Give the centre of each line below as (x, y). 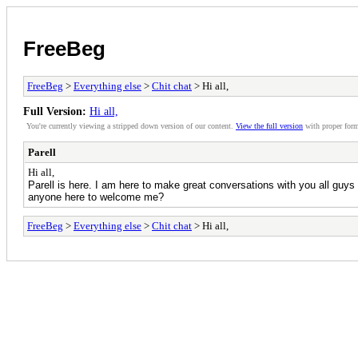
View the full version (269, 125)
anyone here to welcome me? (96, 197)
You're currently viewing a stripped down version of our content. (131, 125)
